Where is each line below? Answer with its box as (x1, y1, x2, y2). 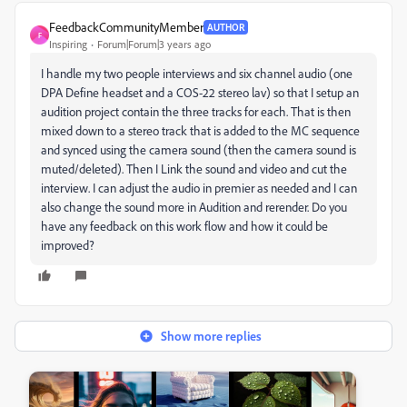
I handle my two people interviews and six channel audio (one (41, 65, 352, 81)
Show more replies (160, 328, 262, 343)
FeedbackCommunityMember (49, 19, 203, 35)
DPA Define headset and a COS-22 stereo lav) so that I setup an (41, 84, 359, 100)
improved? (41, 237, 94, 253)
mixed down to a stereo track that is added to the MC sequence (41, 123, 360, 138)
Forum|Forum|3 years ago (97, 37, 211, 51)
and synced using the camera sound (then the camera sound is (41, 142, 356, 157)
